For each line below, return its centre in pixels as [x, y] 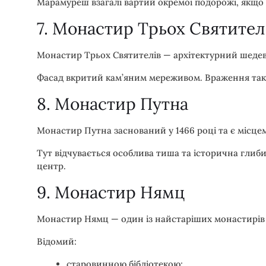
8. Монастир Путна [113, 104]
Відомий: [57, 241]
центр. [51, 166]
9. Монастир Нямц [111, 192]
